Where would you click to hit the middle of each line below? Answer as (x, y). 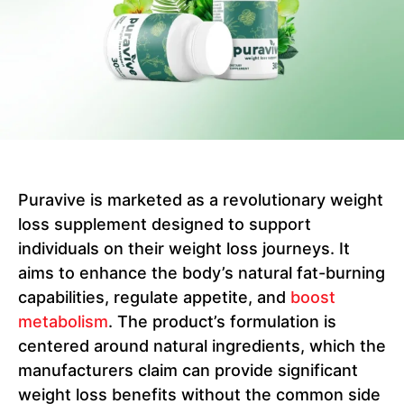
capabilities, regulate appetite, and (154, 298)
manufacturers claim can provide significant (188, 371)
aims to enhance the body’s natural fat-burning (202, 273)
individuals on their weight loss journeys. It (184, 249)
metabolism (63, 322)
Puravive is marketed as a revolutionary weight (201, 200)
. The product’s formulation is (222, 322)
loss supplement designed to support (165, 225)
